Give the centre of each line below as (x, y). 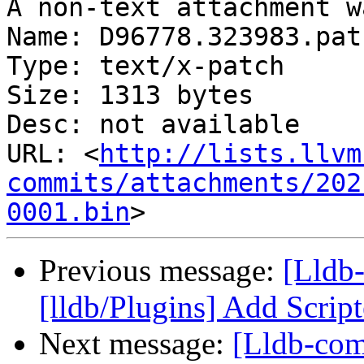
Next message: (136, 344)
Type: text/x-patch (145, 66)
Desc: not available (153, 125)
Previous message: (161, 271)
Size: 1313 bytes (130, 95)
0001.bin (68, 212)
